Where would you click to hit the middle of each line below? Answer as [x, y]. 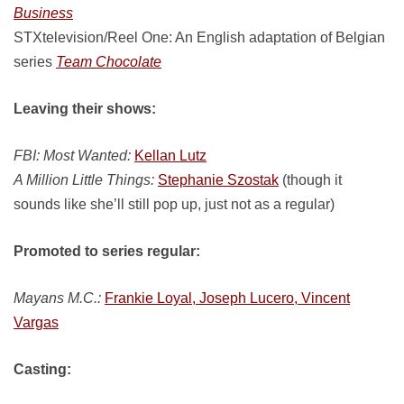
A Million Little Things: [84, 180]
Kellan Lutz [170, 156]
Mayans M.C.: [57, 298]
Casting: [42, 369]
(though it [310, 180]
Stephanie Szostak [218, 180]
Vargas [36, 322]
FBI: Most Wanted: [72, 156]
